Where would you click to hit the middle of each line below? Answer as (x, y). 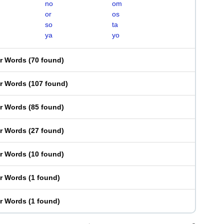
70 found (46, 60)
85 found (46, 107)
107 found (48, 83)
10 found (46, 154)
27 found (46, 130)
